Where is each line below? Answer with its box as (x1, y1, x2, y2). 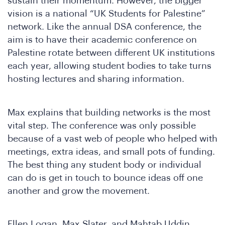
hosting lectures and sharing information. (8, 74, 184, 84)
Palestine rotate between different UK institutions (8, 48, 215, 58)
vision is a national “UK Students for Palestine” (8, 9, 205, 19)
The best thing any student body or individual (8, 160, 201, 169)
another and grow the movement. (8, 186, 150, 195)
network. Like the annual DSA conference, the (8, 22, 201, 32)
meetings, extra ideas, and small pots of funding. (8, 147, 215, 156)
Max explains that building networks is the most (8, 107, 210, 117)
